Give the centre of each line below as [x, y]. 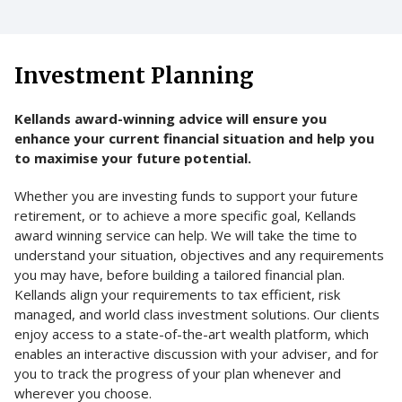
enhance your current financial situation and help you [194, 139]
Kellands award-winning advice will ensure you [170, 119]
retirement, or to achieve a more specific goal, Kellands [185, 216]
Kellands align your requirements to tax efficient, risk [177, 295]
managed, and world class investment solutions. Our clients [197, 315]
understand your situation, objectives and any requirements [199, 255]
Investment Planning [134, 76]
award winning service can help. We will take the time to [186, 236]
